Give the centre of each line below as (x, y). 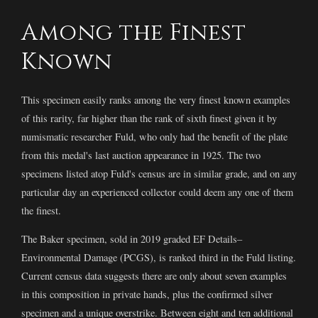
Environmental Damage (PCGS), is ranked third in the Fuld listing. (159, 258)
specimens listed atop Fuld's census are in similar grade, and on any (159, 173)
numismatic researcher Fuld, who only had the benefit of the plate (154, 136)
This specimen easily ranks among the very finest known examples (156, 99)
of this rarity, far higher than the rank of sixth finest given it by (149, 118)
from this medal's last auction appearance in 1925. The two (141, 155)
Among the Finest (133, 33)
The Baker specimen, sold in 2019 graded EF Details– (132, 239)
